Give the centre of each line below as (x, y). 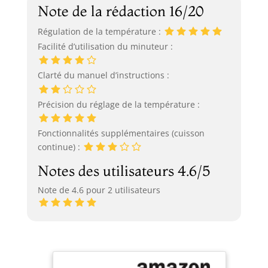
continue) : (60, 147)
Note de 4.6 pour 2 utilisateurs (99, 190)
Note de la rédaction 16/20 (121, 11)
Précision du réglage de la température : (118, 104)
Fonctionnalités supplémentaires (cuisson (121, 133)
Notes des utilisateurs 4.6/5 (124, 171)
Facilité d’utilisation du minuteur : (105, 47)
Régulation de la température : (100, 31)
